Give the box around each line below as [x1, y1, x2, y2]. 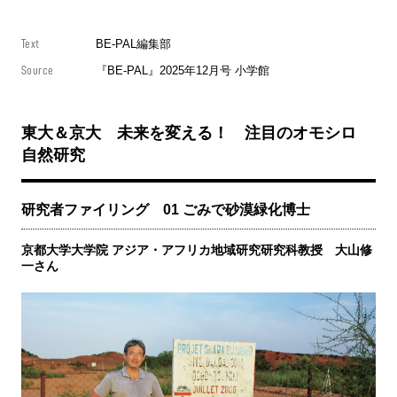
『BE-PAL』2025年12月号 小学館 [96, 64, 269, 78]
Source [21, 64, 54, 77]
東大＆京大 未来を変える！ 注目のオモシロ [21, 124, 356, 143]
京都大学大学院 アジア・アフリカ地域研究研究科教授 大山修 [21, 243, 372, 258]
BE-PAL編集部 [96, 37, 171, 51]
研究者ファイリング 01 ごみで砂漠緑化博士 [21, 202, 310, 218]
